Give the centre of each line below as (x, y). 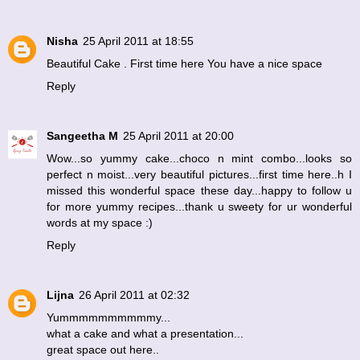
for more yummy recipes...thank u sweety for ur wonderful (199, 207)
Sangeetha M (82, 136)
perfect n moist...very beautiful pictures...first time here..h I (199, 175)
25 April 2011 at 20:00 (178, 136)
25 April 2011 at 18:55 (138, 41)
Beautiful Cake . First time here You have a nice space (184, 64)
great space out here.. (103, 350)
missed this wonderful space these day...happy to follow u (199, 191)
